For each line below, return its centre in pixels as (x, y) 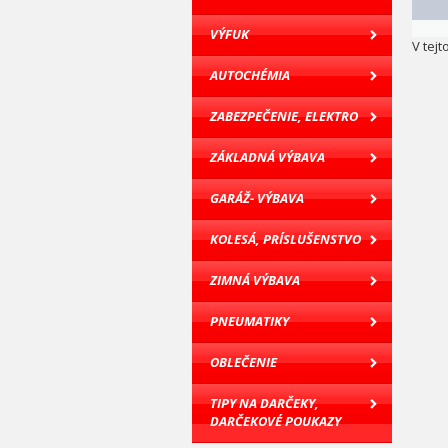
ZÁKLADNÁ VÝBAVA (267, 157)
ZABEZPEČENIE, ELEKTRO (284, 116)
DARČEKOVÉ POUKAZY (275, 421)
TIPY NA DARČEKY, (264, 403)
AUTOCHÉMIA (250, 75)
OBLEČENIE (243, 362)
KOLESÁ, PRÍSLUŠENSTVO (285, 239)
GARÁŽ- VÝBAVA (257, 198)
